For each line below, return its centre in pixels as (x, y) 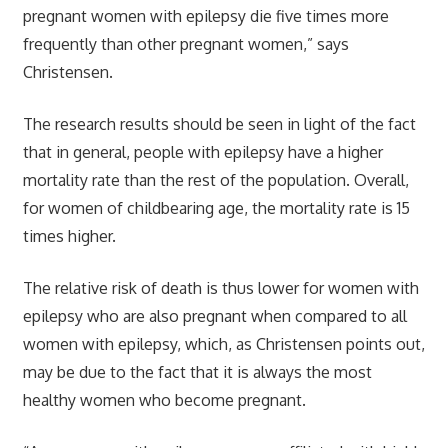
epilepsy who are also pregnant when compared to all (214, 315)
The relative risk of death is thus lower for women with (220, 287)
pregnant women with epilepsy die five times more (205, 15)
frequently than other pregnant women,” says (185, 43)
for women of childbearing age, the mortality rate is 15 (216, 207)
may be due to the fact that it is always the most (197, 371)
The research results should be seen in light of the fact (219, 123)
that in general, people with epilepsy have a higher (202, 151)
